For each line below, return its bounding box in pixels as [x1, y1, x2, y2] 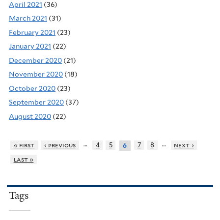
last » [13, 156, 34, 164]
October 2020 [9, 84, 55, 92]
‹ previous [44, 141, 76, 149]
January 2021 [9, 42, 51, 51]
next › [174, 141, 194, 149]
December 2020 [9, 56, 62, 64]
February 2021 [9, 28, 55, 36]
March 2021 [9, 14, 47, 23]
